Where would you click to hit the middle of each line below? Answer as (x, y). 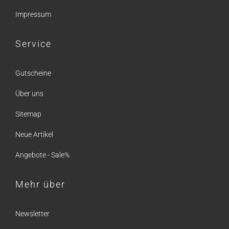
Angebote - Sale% (42, 155)
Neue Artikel (34, 134)
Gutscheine (33, 73)
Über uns (29, 94)
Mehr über (40, 184)
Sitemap (28, 114)
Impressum (33, 14)
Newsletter (32, 214)
